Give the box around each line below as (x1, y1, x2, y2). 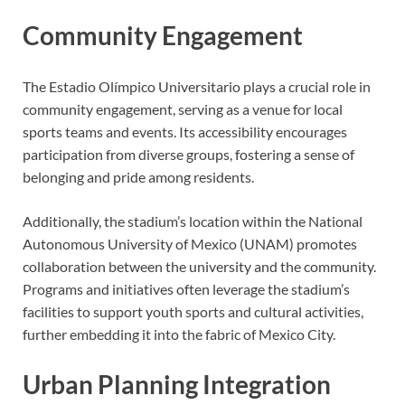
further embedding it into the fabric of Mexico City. (23, 325, 335, 343)
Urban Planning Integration (23, 368, 331, 400)
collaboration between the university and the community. (23, 257, 376, 275)
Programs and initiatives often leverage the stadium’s (23, 279, 350, 297)
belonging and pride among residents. (23, 167, 254, 185)
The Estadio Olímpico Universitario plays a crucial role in (23, 77, 371, 95)
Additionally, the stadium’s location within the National (23, 212, 363, 230)
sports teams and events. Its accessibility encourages (23, 122, 347, 140)
